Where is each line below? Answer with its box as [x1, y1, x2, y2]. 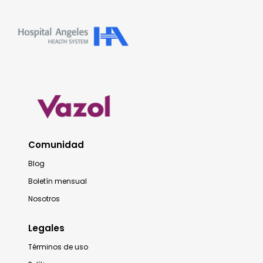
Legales [28, 221, 65, 234]
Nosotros [28, 193, 60, 204]
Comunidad [28, 138, 84, 151]
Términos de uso [28, 241, 88, 252]
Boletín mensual [28, 176, 87, 186]
